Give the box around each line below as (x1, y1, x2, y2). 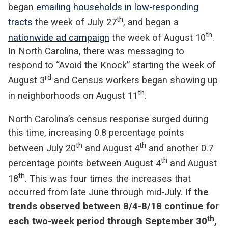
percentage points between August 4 (8, 157, 161, 168)
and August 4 (82, 142, 139, 153)
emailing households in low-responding (36, 1, 198, 12)
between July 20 (8, 142, 76, 153)
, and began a (123, 16, 179, 27)
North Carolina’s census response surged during (8, 113, 208, 124)
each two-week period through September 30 (8, 216, 207, 227)
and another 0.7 (146, 142, 213, 153)
